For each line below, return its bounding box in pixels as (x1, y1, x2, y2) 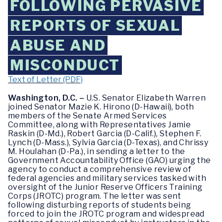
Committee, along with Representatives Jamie (8, 120, 191, 130)
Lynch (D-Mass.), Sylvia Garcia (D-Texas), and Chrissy (8, 138, 209, 148)
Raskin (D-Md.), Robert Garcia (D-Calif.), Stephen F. (8, 129, 202, 139)
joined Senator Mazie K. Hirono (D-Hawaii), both (8, 102, 194, 112)
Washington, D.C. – (8, 93, 86, 103)
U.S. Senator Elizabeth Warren (86, 93, 206, 103)
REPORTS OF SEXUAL (10, 17, 180, 34)
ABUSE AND (10, 37, 106, 54)
